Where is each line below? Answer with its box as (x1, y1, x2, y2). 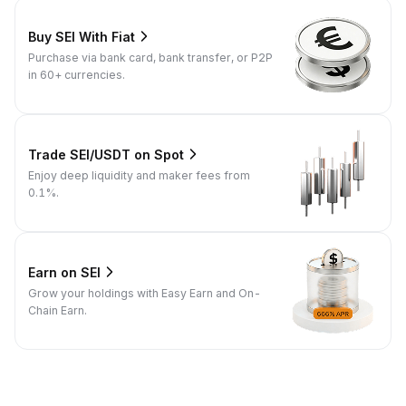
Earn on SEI (28, 264, 101, 280)
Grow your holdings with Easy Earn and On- (28, 286, 261, 301)
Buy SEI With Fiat (28, 28, 135, 44)
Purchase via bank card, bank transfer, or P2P (28, 51, 273, 65)
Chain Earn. (28, 304, 87, 318)
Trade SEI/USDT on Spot (28, 146, 184, 162)
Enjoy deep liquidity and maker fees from (28, 169, 250, 183)
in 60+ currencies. (28, 68, 125, 82)
